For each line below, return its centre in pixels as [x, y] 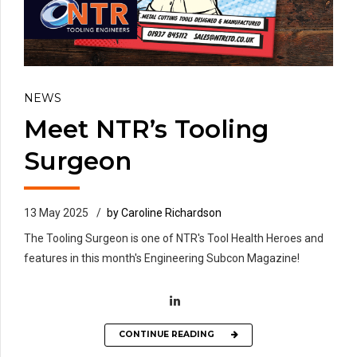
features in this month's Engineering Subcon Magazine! [162, 258]
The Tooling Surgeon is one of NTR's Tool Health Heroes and [174, 238]
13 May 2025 [56, 212]
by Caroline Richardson [164, 212]
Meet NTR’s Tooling [146, 129]
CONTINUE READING [167, 335]
